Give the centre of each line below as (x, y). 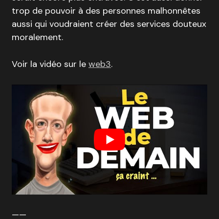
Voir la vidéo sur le (50, 64)
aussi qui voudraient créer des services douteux (109, 24)
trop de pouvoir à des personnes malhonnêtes (106, 11)
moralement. (37, 37)
